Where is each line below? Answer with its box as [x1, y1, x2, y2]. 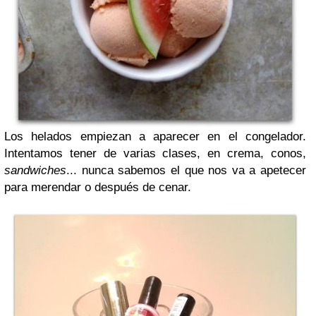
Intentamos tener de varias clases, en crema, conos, [4, 146, 306, 160]
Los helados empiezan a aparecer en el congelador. [4, 129, 306, 143]
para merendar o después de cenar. [4, 180, 191, 194]
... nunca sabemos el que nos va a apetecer [66, 163, 306, 177]
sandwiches [4, 163, 66, 177]
